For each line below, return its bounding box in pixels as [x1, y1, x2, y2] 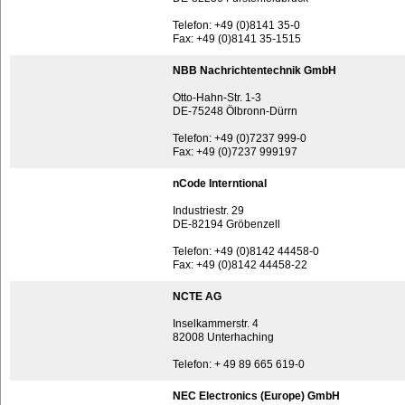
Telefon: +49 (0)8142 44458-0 [173, 245, 319, 258]
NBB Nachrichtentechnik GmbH [173, 64, 336, 77]
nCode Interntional [173, 177, 267, 190]
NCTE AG [173, 290, 221, 303]
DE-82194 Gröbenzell [173, 218, 280, 231]
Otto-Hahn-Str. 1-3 [173, 91, 261, 104]
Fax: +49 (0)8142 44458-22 [173, 259, 307, 271]
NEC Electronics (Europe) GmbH [173, 390, 340, 402]
